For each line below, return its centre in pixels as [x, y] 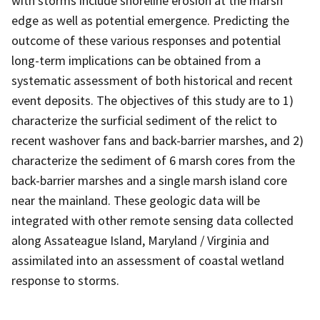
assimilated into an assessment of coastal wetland [148, 260]
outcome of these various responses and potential [146, 40]
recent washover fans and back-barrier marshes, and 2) [157, 140]
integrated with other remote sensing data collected [152, 220]
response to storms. [65, 280]
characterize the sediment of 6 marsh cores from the [153, 160]
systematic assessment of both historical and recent [152, 80]
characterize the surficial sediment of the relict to [144, 120]
